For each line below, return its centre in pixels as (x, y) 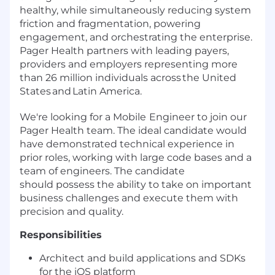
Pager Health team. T (71, 131)
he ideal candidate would (185, 131)
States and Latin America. (81, 91)
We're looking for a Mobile (83, 117)
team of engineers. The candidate (102, 171)
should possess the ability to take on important (136, 185)
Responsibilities (61, 235)
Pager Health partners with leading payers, (124, 51)
